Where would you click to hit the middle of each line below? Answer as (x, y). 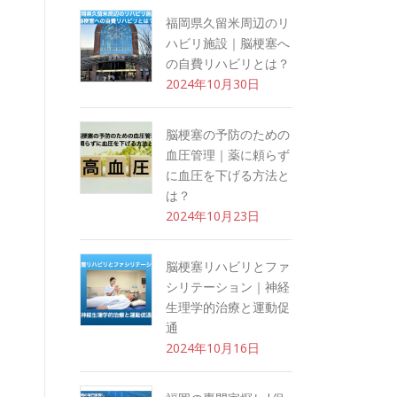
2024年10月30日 (213, 84)
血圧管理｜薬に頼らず (228, 155)
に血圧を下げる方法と (228, 175)
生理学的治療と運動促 (228, 307)
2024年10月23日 (213, 216)
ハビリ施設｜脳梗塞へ (228, 43)
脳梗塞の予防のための (228, 134)
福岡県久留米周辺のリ (228, 23)
